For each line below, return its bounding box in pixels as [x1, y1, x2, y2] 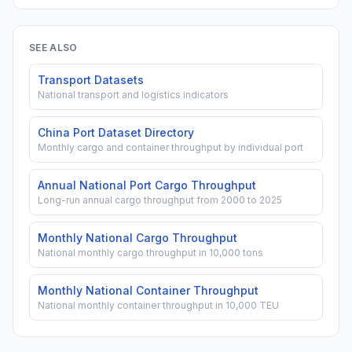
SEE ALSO [29, 42, 78, 53]
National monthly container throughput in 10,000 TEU [38, 299, 279, 311]
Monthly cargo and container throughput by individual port [38, 141, 303, 153]
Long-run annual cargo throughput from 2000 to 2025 [38, 194, 282, 206]
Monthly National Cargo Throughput [38, 231, 237, 244]
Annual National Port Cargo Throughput [38, 178, 256, 192]
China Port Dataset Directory [38, 126, 194, 139]
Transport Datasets [38, 73, 144, 86]
